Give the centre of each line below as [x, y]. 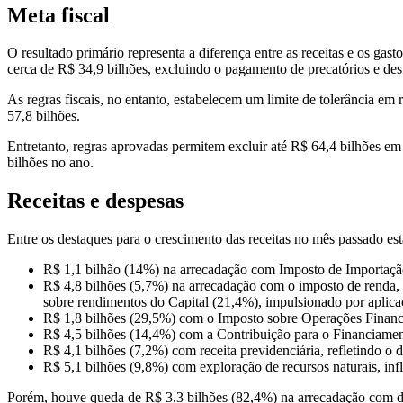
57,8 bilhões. [44, 116]
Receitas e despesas [95, 201]
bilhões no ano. [50, 163]
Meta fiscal [58, 15]
